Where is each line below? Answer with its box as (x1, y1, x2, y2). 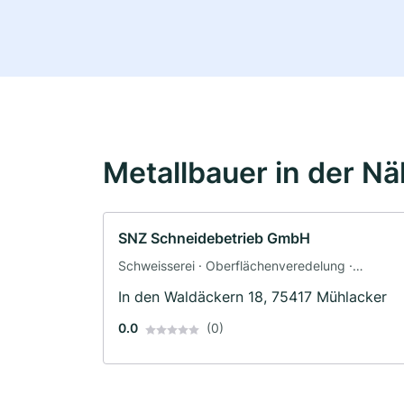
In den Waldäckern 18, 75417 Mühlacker (118, 288, 387, 307)
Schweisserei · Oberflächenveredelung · (118, 258, 353, 274)
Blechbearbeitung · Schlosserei (118, 277, 300, 293)
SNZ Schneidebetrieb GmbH (118, 229, 310, 248)
